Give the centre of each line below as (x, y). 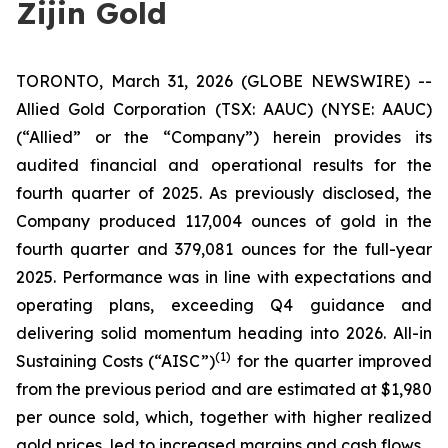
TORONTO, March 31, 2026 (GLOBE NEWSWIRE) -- (224, 81)
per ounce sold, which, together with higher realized (224, 417)
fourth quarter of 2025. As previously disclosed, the (224, 193)
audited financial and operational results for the (224, 165)
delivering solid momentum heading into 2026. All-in (224, 333)
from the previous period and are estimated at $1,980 (224, 389)
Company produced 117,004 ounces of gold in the (224, 221)
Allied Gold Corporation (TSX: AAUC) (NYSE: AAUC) (224, 109)
